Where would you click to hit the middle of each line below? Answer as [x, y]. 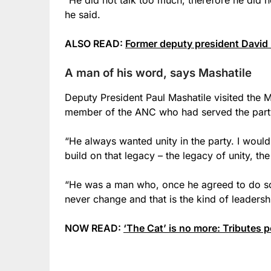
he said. [83, 14]
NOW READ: [94, 228]
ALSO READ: [95, 43]
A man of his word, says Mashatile [158, 73]
